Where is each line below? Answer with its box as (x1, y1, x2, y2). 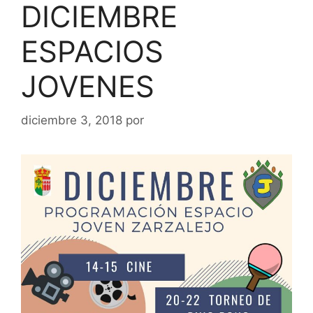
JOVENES (21, 68, 154, 104)
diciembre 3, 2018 (21, 113, 122, 127)
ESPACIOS (21, 33, 163, 69)
